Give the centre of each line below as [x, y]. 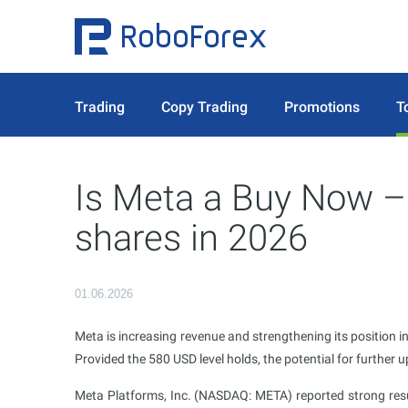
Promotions [322, 107]
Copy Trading [204, 107]
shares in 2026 [191, 238]
